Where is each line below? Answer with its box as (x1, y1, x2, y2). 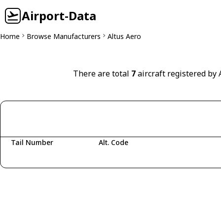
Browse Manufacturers (27, 32, 101, 41)
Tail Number (11, 138, 53, 147)
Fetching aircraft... (16, 153, 76, 162)
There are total (73, 68, 131, 79)
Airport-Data (22, 7, 96, 24)
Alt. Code (98, 138, 128, 147)
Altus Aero (108, 32, 141, 41)
